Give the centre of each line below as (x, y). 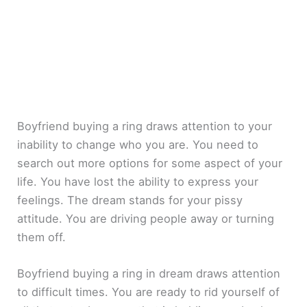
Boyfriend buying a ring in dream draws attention (149, 273)
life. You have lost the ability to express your (138, 181)
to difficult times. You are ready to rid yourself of (149, 292)
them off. (42, 237)
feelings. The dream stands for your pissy (130, 200)
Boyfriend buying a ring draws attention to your (145, 126)
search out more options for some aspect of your (150, 163)
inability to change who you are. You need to (138, 144)
